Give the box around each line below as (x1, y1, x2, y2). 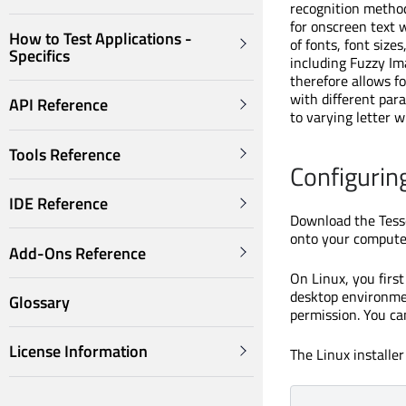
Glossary (9, 289, 70, 314)
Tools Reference (9, 141, 121, 167)
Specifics (9, 43, 70, 69)
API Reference (9, 92, 108, 118)
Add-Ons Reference (9, 240, 146, 266)
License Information (9, 339, 148, 364)
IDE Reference (9, 191, 108, 217)
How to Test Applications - (9, 26, 192, 52)
